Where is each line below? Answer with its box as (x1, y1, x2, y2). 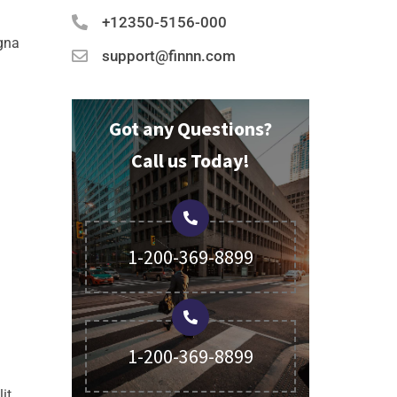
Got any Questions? (108, 116, 272, 141)
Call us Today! (130, 148, 250, 173)
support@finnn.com (101, 47, 236, 65)
